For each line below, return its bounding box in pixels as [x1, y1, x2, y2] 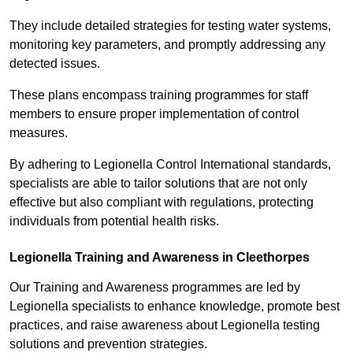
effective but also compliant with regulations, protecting [9, 195, 314, 210]
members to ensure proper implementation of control [9, 107, 299, 121]
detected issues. [9, 57, 103, 71]
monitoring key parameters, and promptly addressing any [9, 38, 325, 52]
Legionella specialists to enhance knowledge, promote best [9, 299, 340, 314]
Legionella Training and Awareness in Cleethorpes [9, 251, 310, 265]
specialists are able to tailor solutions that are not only [9, 176, 307, 191]
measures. [9, 126, 71, 140]
